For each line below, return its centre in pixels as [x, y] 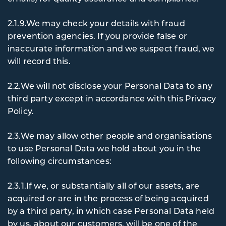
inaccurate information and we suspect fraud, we [111, 48]
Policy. [21, 111]
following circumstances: [60, 161]
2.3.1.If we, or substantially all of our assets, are [104, 185]
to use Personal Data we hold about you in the [104, 148]
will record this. [40, 61]
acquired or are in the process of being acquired [108, 198]
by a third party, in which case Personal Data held [111, 211]
